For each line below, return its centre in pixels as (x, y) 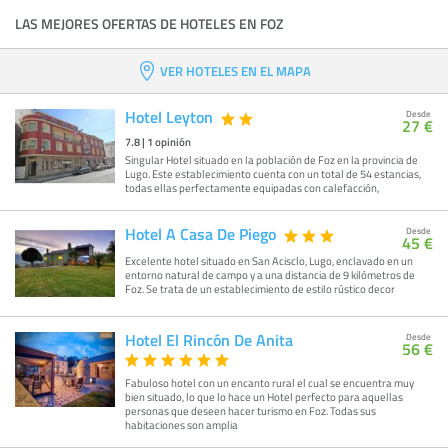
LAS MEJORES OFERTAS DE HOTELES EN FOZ (149, 23)
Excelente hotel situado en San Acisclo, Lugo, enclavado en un (269, 260)
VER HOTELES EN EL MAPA (235, 70)
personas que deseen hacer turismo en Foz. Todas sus (250, 410)
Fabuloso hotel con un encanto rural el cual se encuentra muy (269, 382)
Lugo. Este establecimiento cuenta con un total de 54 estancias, (273, 173)
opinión (172, 142)
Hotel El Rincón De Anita (209, 339)
